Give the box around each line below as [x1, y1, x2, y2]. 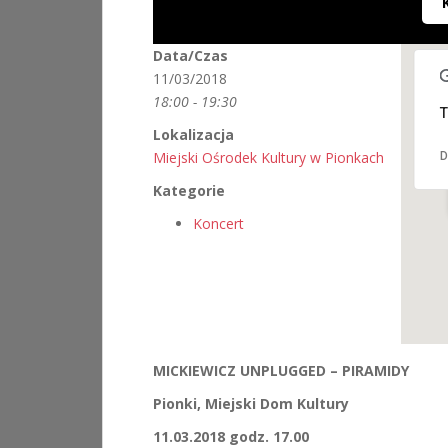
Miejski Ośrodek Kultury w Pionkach [153, 148, 384, 167]
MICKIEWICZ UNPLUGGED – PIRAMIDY [153, 361, 409, 380]
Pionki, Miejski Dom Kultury [153, 394, 349, 413]
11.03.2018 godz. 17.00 [153, 427, 309, 446]
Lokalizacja [153, 125, 234, 144]
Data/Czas [153, 46, 228, 65]
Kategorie [153, 181, 225, 200]
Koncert [193, 214, 244, 233]
